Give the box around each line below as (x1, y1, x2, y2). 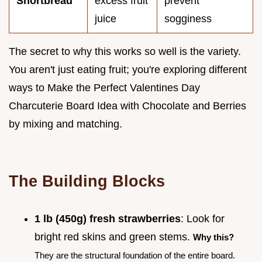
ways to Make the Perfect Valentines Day (9, 81, 200, 94)
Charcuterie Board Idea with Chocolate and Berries (9, 99, 246, 112)
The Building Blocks (9, 171, 165, 190)
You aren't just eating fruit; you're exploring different (9, 63, 247, 75)
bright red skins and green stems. (35, 230, 193, 243)
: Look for (181, 212, 225, 225)
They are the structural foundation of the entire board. (35, 250, 235, 260)
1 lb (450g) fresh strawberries (35, 212, 181, 225)
